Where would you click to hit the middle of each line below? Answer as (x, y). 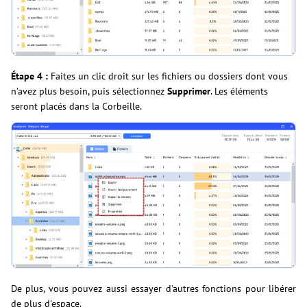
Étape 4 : (31, 76)
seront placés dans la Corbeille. (76, 107)
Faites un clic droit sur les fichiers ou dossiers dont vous (169, 76)
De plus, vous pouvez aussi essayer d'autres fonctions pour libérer (153, 289)
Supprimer (189, 91)
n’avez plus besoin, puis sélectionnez (89, 91)
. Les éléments (239, 91)
